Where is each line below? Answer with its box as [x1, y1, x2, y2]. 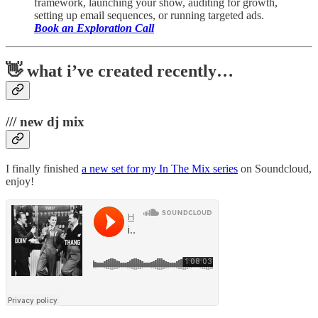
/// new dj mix [6, 114, 84, 129]
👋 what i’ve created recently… [6, 61, 234, 80]
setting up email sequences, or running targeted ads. [34, 9, 264, 21]
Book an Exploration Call [34, 21, 154, 34]
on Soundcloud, [238, 162, 312, 175]
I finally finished [6, 162, 82, 175]
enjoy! [6, 175, 34, 187]
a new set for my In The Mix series [82, 162, 238, 175]
